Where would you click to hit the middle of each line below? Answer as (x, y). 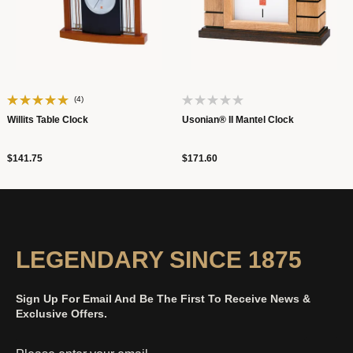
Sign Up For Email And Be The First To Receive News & (163, 299)
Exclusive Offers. (61, 314)
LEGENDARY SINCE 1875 (159, 260)
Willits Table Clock (48, 120)
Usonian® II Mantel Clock (238, 120)
